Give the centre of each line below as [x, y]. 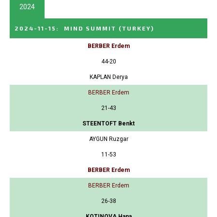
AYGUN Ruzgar [108, 139]
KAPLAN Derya [108, 77]
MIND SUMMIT [90, 28]
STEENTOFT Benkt [108, 124]
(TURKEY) [136, 28]
